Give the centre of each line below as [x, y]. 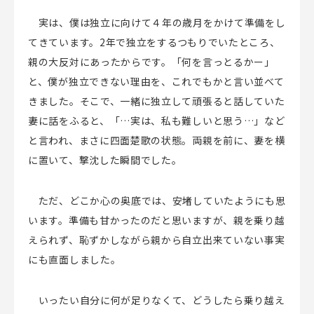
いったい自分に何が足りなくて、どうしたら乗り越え [157, 300]
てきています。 [64, 42]
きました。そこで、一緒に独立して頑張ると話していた [157, 101]
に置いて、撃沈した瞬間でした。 [105, 159]
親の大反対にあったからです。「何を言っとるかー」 [151, 61]
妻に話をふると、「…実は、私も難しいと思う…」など [157, 120]
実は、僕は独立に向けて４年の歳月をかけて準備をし [157, 22]
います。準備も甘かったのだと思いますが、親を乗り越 [157, 220]
